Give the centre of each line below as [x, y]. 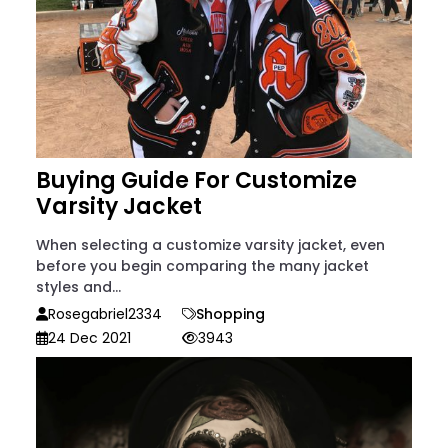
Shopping [230, 314]
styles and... [78, 287]
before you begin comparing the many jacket [202, 266]
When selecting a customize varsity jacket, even [210, 245]
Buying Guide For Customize [196, 181]
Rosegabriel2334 [105, 314]
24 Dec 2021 [89, 338]
